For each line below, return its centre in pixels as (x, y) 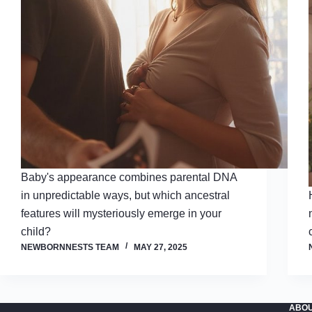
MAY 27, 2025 (161, 247)
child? (36, 231)
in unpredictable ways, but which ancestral (125, 195)
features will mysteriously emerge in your (121, 213)
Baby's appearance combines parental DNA (129, 177)
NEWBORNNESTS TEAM (70, 247)
